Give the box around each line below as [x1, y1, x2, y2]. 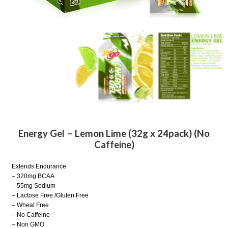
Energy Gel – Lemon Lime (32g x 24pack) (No [18, 127, 210, 139]
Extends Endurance [12, 163, 67, 170]
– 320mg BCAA [12, 173, 55, 180]
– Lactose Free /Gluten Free [12, 192, 89, 199]
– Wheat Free [12, 202, 49, 209]
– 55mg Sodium [12, 182, 56, 190]
